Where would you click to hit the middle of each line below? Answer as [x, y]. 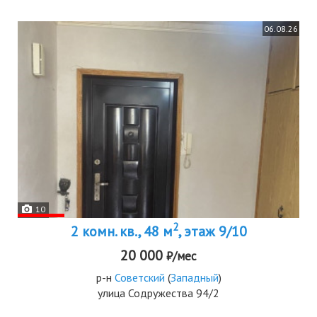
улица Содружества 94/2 [158, 293]
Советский [139, 277]
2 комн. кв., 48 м [121, 231]
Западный [194, 277]
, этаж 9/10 [212, 231]
